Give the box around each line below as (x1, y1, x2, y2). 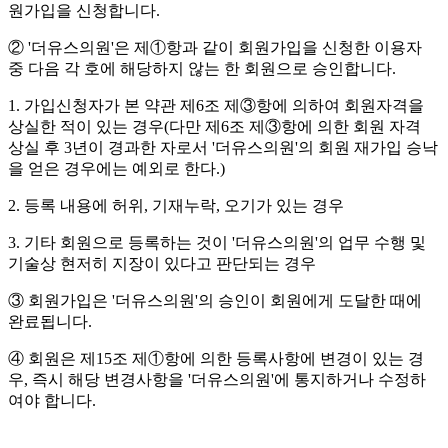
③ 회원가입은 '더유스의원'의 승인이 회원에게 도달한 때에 (8, 292, 422, 310)
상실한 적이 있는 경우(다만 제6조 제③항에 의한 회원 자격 (8, 118, 421, 136)
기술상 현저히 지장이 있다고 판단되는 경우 (8, 255, 316, 273)
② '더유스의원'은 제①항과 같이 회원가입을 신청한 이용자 (8, 39, 422, 57)
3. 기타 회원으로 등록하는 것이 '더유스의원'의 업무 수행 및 (8, 234, 426, 252)
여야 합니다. (8, 392, 96, 410)
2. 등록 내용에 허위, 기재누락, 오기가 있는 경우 (8, 197, 344, 215)
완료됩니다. (8, 313, 92, 331)
